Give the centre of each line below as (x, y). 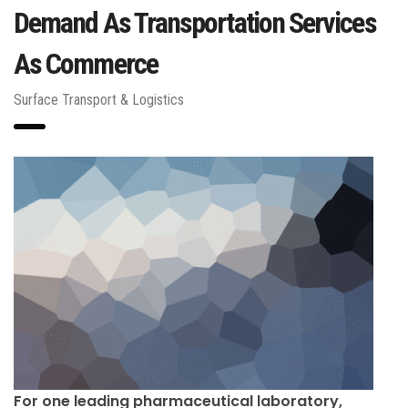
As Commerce (86, 63)
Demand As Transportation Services (195, 22)
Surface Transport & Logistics (99, 99)
